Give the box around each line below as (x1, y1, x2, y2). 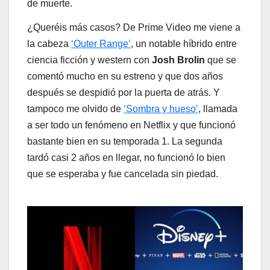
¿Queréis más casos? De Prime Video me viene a (27, 22, 240, 33)
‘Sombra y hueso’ (124, 103, 198, 114)
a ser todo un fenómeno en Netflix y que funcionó (27, 119, 236, 130)
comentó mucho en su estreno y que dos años (27, 71, 223, 81)
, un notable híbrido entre (131, 38, 237, 49)
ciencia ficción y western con (27, 54, 152, 65)
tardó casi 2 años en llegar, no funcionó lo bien (27, 152, 225, 163)
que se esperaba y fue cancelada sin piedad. (27, 168, 218, 179)
